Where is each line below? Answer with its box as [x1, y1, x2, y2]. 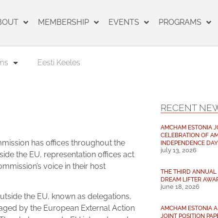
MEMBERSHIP [37, 18, 89, 27]
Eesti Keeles [37, 58, 80, 67]
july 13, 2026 [161, 146, 197, 154]
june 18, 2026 [161, 183, 200, 190]
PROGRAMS [158, 18, 201, 27]
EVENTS [108, 18, 139, 27]
